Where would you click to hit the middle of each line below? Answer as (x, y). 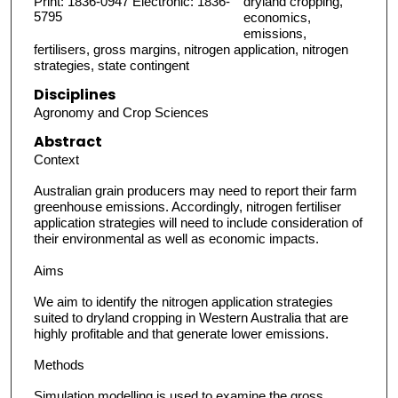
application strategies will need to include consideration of (198, 223)
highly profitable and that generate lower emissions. (181, 333)
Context (56, 160)
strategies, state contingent (111, 65)
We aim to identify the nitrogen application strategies (183, 301)
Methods (59, 365)
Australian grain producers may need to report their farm (195, 191)
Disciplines (74, 94)
